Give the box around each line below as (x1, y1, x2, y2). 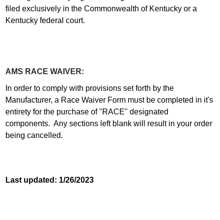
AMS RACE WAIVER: (5, 67, 84, 76)
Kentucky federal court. (5, 16, 85, 25)
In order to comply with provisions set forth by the (5, 83, 174, 92)
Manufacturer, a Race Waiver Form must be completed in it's (5, 95, 213, 104)
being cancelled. (5, 131, 67, 139)
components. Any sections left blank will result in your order (5, 119, 212, 128)
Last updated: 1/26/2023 (5, 175, 94, 184)
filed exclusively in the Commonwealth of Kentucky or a (5, 4, 197, 13)
